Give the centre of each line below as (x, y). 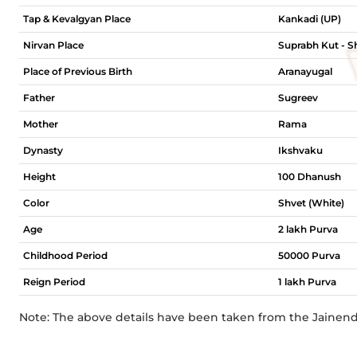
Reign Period (54, 282)
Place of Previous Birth (78, 71)
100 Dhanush (310, 177)
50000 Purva (309, 255)
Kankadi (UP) (310, 19)
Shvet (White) (311, 203)
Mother (41, 124)
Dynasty (43, 150)
